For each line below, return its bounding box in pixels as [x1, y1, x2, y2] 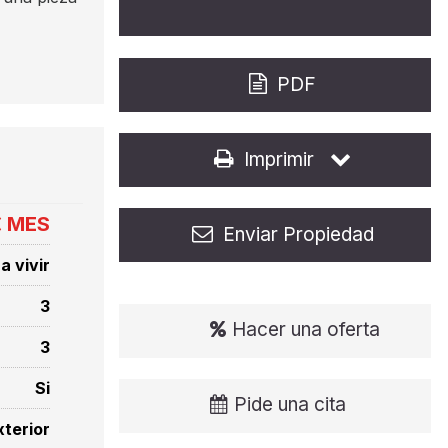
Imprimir [244, 148, 315, 171]
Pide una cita [233, 393, 346, 416]
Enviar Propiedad [222, 223, 374, 246]
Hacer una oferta [231, 318, 380, 341]
